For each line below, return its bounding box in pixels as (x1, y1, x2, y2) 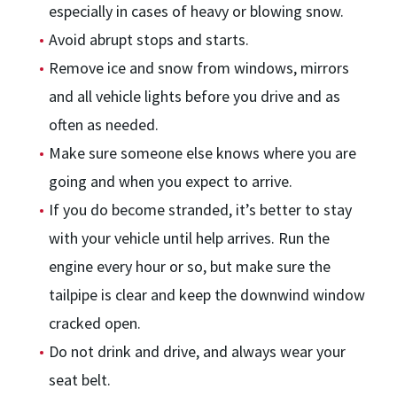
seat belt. (49, 370, 111, 390)
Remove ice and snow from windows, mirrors (49, 58, 349, 78)
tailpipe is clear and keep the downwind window (49, 284, 365, 305)
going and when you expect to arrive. (49, 171, 292, 191)
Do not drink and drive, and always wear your (49, 341, 346, 362)
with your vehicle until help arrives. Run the (49, 228, 330, 248)
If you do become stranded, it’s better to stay (49, 199, 352, 220)
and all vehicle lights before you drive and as (49, 86, 340, 106)
